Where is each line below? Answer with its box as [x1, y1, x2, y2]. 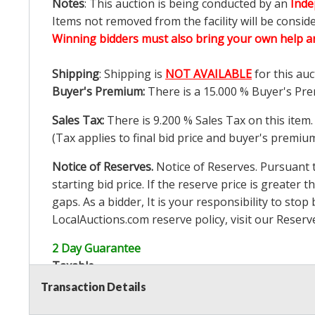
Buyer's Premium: [52, 84, 148, 100]
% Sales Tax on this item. [181, 112, 313, 129]
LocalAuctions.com [52, 212, 149, 228]
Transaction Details [41, 280, 146, 294]
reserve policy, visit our [149, 212, 276, 228]
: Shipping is [99, 66, 165, 82]
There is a [148, 84, 203, 100]
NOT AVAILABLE [165, 66, 252, 82]
